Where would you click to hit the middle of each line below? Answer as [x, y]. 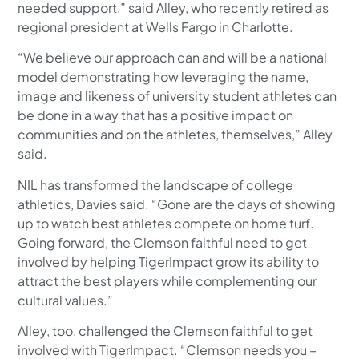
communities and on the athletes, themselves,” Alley [175, 135]
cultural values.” [66, 300]
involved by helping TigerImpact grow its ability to [169, 261]
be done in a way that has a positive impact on [156, 115]
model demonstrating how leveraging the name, [163, 77]
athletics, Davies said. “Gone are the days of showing [177, 204]
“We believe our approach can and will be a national [173, 58]
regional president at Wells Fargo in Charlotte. [156, 27]
